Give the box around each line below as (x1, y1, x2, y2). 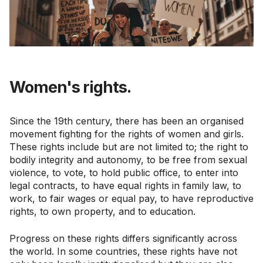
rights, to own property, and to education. (9, 205, 195, 217)
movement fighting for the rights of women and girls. (9, 127, 244, 140)
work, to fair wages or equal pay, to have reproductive (9, 192, 254, 204)
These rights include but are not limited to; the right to (9, 140, 248, 153)
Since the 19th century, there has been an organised (9, 114, 244, 127)
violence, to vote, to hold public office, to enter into (9, 166, 238, 178)
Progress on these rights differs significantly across (9, 232, 237, 244)
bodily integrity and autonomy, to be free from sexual (9, 153, 247, 166)
